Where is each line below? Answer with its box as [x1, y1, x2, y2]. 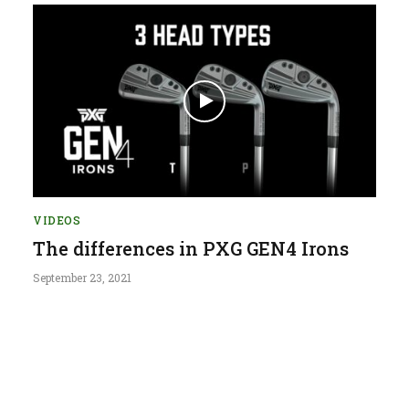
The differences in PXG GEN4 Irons [33, 236, 349, 261]
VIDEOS [33, 213, 81, 228]
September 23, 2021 [33, 270, 131, 286]
